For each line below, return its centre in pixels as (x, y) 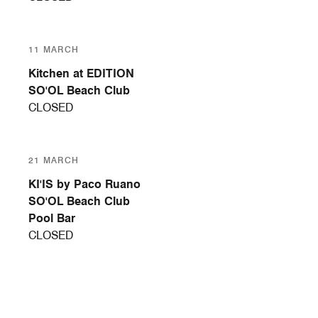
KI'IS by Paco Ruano (84, 185)
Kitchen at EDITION (81, 74)
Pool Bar (52, 219)
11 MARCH (54, 50)
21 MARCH (54, 160)
